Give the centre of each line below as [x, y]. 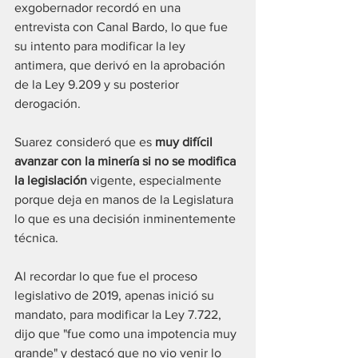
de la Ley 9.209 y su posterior [98, 84]
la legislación [51, 180]
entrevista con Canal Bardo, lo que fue [123, 26]
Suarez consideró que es [85, 141]
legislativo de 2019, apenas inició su [116, 295]
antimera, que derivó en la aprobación [121, 65]
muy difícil [185, 141]
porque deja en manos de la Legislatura [125, 199]
